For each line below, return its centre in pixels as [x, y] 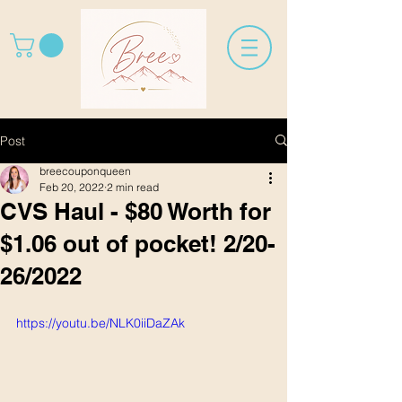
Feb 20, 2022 [72, 187]
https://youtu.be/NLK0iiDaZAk [100, 323]
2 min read [133, 187]
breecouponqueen [85, 170]
